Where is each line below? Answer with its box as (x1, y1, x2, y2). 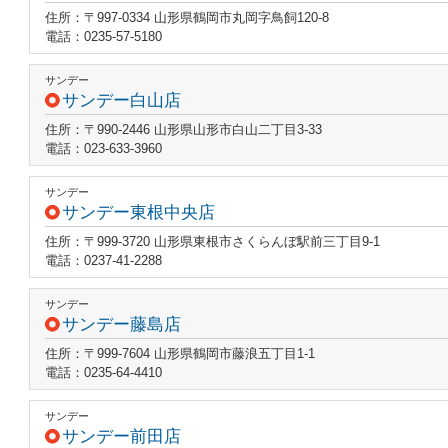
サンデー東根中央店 (62, 203, 215, 222)
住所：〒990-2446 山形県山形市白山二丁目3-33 (45, 122, 322, 137)
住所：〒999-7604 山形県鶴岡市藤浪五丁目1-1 (45, 346, 315, 361)
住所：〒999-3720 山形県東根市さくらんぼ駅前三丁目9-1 (45, 234, 380, 249)
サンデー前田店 (62, 427, 181, 446)
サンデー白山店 (62, 91, 181, 110)
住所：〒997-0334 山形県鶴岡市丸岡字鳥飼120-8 (45, 10, 329, 25)
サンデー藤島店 (62, 315, 181, 334)
